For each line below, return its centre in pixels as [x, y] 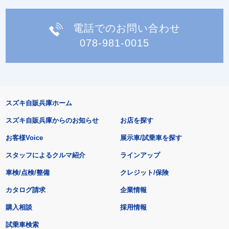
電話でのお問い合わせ [127, 28]
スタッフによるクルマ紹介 [45, 155]
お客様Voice [24, 138]
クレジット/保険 [145, 172]
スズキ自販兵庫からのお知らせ [52, 120]
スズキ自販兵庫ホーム [39, 103]
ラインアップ [140, 155]
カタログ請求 [25, 190]
